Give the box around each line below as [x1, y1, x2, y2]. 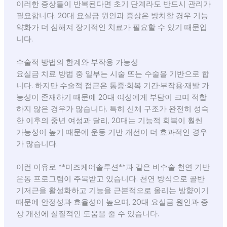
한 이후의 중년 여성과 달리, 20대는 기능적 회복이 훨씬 [16, 116, 203, 126]
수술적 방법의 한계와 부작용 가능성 [16, 58, 138, 68]
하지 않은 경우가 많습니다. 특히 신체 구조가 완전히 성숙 [16, 104, 209, 115]
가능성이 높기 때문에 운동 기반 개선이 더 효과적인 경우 [16, 128, 207, 138]
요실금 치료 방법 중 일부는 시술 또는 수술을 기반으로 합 [16, 69, 209, 80]
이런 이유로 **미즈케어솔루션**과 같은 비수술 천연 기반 [16, 163, 210, 173]
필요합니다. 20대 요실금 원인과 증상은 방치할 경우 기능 [16, 11, 208, 21]
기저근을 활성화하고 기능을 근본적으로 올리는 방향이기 [16, 186, 209, 196]
